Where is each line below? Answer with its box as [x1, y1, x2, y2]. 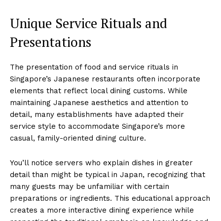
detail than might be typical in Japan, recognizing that [10, 170, 205, 179]
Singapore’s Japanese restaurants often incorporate [10, 74, 200, 83]
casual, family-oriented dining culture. [10, 133, 146, 143]
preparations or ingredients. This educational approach [10, 193, 210, 203]
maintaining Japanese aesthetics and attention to [10, 98, 188, 107]
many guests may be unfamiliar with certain [10, 182, 169, 191]
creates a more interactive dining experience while [10, 205, 194, 215]
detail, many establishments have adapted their [10, 110, 184, 119]
